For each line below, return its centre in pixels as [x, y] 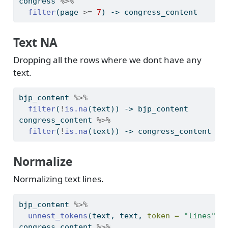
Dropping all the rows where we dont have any [107, 60]
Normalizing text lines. [58, 179]
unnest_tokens [58, 216]
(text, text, [117, 216]
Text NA [35, 42]
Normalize [42, 161]
